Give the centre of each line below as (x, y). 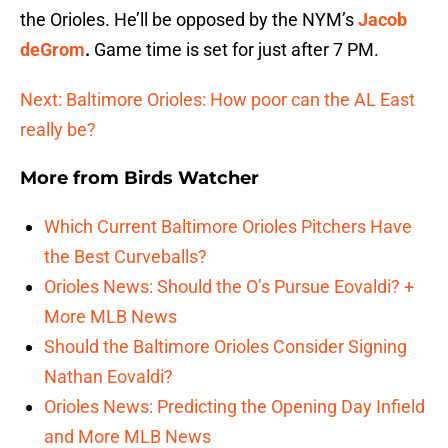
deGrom (52, 50)
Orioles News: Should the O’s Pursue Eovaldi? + (229, 287)
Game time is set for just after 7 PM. (234, 50)
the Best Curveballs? (125, 257)
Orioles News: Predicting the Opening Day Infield (234, 407)
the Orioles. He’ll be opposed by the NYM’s (189, 20)
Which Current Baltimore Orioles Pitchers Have (228, 227)
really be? (58, 130)
